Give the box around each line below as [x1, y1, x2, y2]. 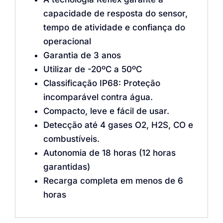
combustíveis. [43, 133, 100, 144]
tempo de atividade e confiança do [43, 22, 185, 32]
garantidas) [43, 161, 90, 172]
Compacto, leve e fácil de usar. [43, 106, 169, 116]
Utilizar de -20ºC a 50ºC [43, 64, 142, 74]
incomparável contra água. [43, 92, 153, 102]
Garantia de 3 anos [43, 50, 121, 60]
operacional [43, 36, 91, 46]
